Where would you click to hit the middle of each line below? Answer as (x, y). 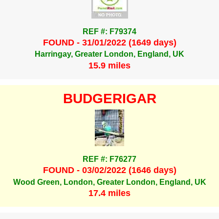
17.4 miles (109, 193)
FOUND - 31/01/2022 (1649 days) (109, 42)
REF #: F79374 (109, 31)
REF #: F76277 (109, 159)
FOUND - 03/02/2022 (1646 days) (109, 170)
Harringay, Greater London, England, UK (109, 54)
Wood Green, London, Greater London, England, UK (109, 182)
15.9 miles (109, 65)
